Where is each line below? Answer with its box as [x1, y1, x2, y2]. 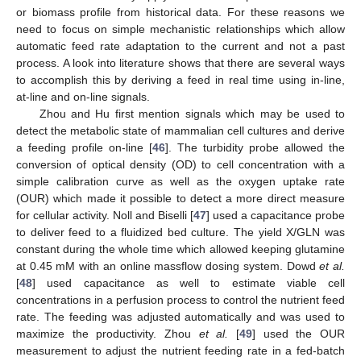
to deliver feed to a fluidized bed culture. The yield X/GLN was [16, 225, 345, 239]
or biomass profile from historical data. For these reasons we [16, 5, 345, 19]
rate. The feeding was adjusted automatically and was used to [16, 309, 345, 323]
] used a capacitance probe [206, 208, 345, 222]
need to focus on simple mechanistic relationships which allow [16, 22, 345, 35]
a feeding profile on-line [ [16, 140, 152, 154]
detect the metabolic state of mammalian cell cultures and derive [16, 123, 345, 137]
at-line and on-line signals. [16, 89, 150, 103]
